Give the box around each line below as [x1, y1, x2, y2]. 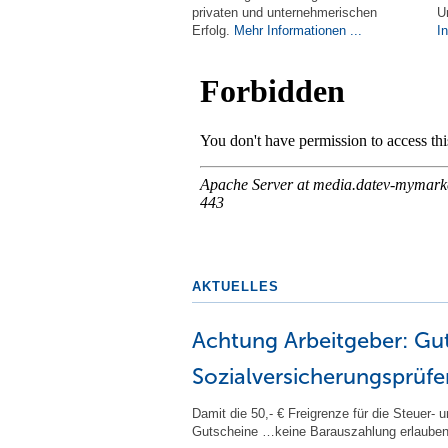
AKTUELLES [192, 279, 279, 294]
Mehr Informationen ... [234, 23, 362, 38]
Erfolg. [192, 23, 234, 38]
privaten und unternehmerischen [192, 5, 377, 20]
